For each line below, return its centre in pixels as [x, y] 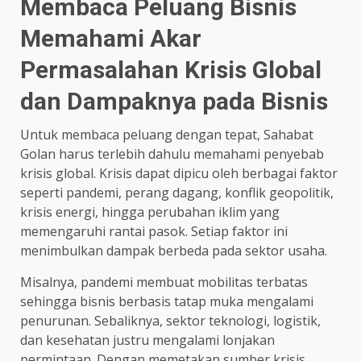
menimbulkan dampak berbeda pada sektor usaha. [174, 250]
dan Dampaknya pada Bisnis [174, 101]
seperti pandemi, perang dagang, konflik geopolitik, [177, 192]
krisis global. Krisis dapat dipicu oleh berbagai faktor [179, 173]
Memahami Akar [111, 38]
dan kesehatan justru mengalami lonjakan [147, 340]
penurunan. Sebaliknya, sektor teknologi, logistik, [170, 320]
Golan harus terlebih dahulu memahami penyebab [172, 154]
